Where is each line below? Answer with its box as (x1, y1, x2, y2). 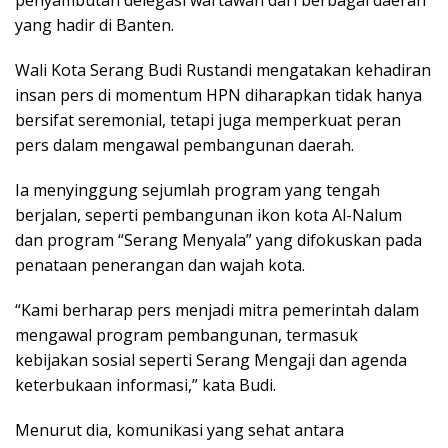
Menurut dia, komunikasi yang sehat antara (15, 418, 344, 441)
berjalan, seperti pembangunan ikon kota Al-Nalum (15, 203, 402, 226)
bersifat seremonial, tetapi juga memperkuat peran (15, 108, 401, 131)
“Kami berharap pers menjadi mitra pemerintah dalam (15, 298, 419, 321)
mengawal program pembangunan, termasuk (15, 323, 358, 346)
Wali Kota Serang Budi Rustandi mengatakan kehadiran (15, 58, 431, 81)
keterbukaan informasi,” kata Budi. (15, 373, 276, 396)
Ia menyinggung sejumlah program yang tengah (15, 178, 380, 201)
